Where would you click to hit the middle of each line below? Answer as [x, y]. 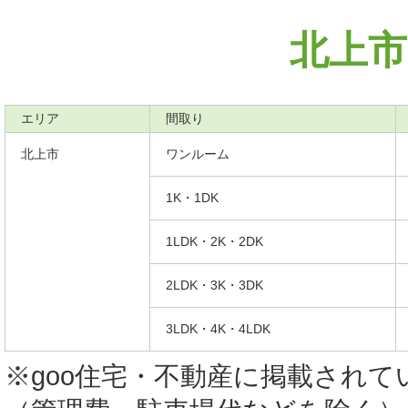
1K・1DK [192, 197]
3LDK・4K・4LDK [218, 328]
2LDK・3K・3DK [214, 285]
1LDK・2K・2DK [214, 241]
